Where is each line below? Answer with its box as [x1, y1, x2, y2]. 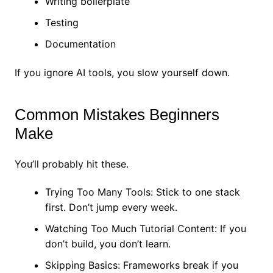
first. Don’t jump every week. [44, 201, 177, 214]
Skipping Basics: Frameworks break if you [44, 259, 238, 272]
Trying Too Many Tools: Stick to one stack [44, 186, 240, 199]
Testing [44, 16, 79, 29]
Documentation [44, 38, 116, 51]
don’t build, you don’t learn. [44, 238, 171, 250]
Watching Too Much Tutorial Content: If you [44, 222, 246, 235]
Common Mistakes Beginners [14, 105, 219, 124]
